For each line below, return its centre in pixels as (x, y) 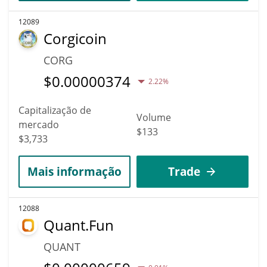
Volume (154, 117)
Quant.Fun (79, 225)
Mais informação (74, 171)
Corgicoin (75, 38)
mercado (39, 124)
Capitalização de (55, 110)
